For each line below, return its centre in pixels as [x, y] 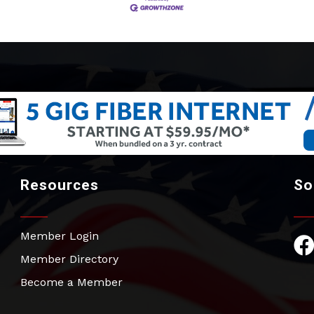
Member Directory [69, 259]
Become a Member [71, 282]
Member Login [59, 236]
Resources [59, 185]
